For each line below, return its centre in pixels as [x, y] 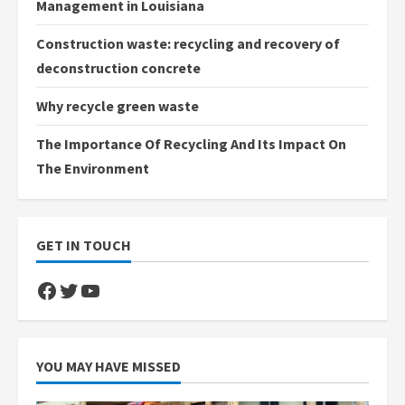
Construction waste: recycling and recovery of [188, 44]
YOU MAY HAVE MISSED [108, 367]
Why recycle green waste [118, 106]
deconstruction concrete [118, 68]
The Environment [93, 169]
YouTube [120, 289]
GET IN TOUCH [84, 245]
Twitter [94, 289]
